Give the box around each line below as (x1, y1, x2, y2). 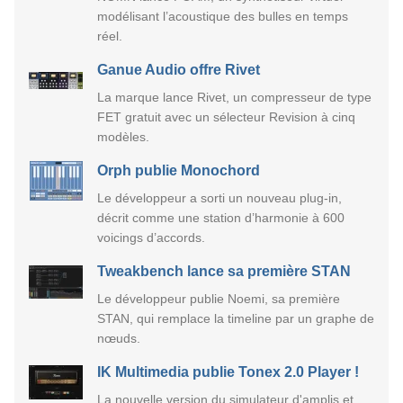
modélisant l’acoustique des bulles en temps (97, 8, 348, 23)
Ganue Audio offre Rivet (97, 61, 260, 77)
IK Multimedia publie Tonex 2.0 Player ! (97, 363, 359, 380)
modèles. (97, 129, 149, 144)
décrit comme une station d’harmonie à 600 (97, 210, 345, 225)
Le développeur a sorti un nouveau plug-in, (97, 190, 342, 205)
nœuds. (97, 330, 140, 345)
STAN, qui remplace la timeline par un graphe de (97, 310, 374, 326)
